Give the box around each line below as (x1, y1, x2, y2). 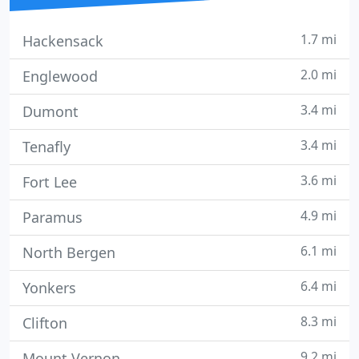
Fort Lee (22, 172, 77, 192)
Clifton (22, 313, 67, 333)
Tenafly (22, 137, 71, 156)
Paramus (22, 208, 83, 227)
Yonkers (22, 278, 76, 297)
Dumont (22, 102, 79, 121)
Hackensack (22, 31, 103, 50)
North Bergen (22, 243, 115, 262)
